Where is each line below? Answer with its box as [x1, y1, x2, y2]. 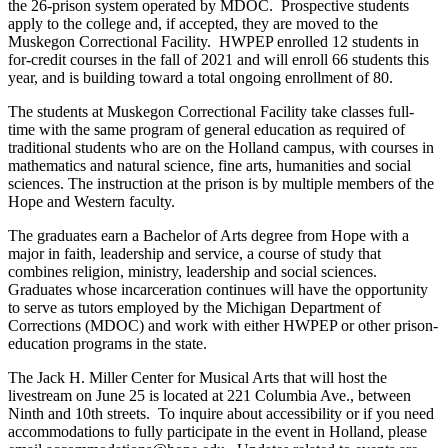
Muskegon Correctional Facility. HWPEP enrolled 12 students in [8, 33, 419, 51]
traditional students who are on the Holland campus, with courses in [8, 139, 434, 157]
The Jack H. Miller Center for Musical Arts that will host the [8, 369, 387, 387]
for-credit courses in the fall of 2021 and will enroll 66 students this [8, 51, 429, 69]
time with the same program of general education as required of [8, 121, 405, 139]
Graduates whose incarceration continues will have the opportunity [8, 281, 428, 299]
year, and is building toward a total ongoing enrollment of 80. [8, 69, 393, 87]
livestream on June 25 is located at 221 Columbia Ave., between [8, 387, 411, 405]
